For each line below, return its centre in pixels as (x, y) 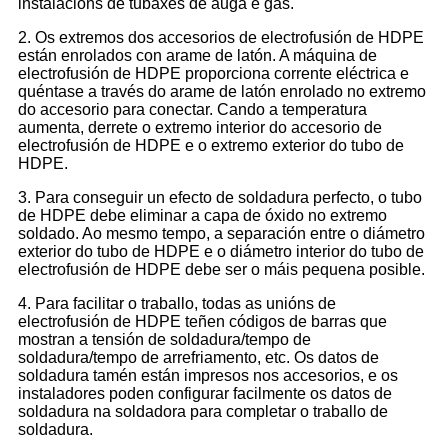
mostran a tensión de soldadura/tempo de (164, 340)
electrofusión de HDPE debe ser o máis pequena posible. (221, 270)
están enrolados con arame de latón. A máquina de (197, 56)
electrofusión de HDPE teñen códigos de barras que (202, 322)
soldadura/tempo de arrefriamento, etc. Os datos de (198, 358)
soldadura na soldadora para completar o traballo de (203, 412)
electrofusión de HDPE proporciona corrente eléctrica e (213, 74)
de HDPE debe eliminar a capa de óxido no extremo (202, 216)
